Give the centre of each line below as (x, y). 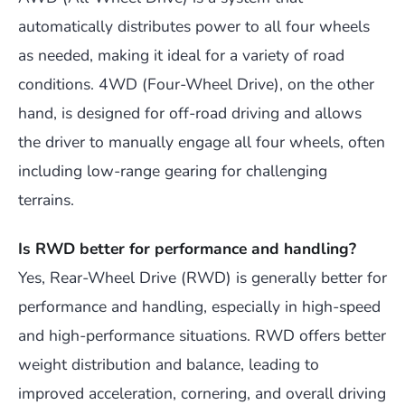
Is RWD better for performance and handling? (187, 248)
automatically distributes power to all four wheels (194, 26)
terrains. (46, 199)
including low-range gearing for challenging (173, 170)
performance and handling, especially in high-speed (199, 306)
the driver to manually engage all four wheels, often (202, 141)
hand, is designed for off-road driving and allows (190, 113)
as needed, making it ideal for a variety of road (181, 55)
